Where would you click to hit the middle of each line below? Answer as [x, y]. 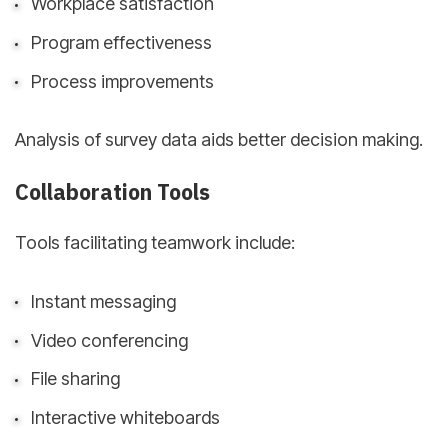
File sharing [75, 379]
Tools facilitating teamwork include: [155, 243]
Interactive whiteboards [125, 418]
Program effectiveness [121, 43]
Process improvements [122, 81]
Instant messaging [103, 301]
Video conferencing [109, 340]
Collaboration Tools [112, 191]
